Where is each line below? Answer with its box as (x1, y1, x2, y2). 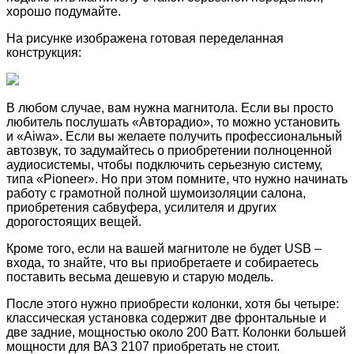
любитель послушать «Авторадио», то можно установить (6, 115, 340, 129)
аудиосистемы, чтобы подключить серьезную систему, (6, 157, 322, 171)
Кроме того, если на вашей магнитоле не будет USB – (6, 241, 322, 255)
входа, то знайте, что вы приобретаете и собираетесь (6, 255, 318, 269)
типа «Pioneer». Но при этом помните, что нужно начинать (6, 171, 348, 186)
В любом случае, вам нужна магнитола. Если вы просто (6, 100, 333, 115)
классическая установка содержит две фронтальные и (6, 311, 326, 325)
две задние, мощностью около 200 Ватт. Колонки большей (6, 325, 346, 339)
